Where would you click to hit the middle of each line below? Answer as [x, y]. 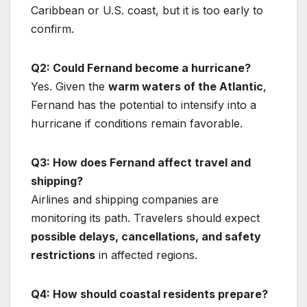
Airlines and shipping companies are [125, 199]
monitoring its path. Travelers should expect [145, 218]
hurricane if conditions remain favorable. [137, 123]
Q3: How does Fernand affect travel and [141, 162]
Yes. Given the [70, 86]
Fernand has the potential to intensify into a [144, 105]
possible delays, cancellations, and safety [146, 236]
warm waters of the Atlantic [186, 86]
